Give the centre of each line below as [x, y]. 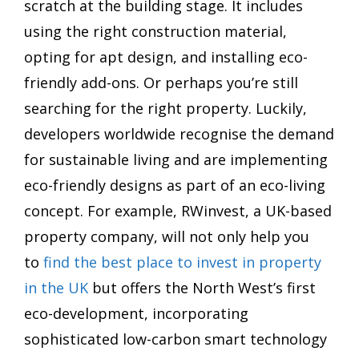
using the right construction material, [155, 31]
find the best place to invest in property [182, 262]
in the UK [56, 287]
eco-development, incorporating [136, 313]
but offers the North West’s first [202, 287]
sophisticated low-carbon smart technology [175, 339]
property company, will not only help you [167, 236]
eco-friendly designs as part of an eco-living [175, 185]
